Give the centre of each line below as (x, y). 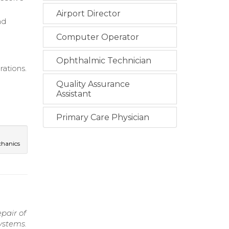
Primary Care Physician (102, 117)
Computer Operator (97, 37)
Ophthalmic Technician (104, 61)
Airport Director (88, 14)
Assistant (74, 94)
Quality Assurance (93, 84)
